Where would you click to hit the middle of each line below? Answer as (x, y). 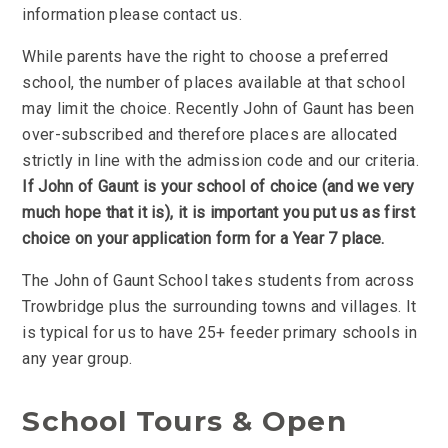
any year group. (77, 359)
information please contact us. (132, 15)
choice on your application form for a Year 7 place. (203, 239)
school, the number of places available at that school (214, 83)
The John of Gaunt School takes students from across (218, 281)
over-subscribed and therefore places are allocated (210, 135)
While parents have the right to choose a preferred (205, 57)
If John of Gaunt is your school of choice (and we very (218, 187)
